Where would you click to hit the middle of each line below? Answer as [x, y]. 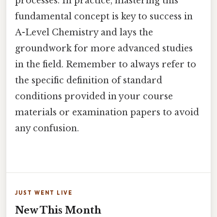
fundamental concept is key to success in [104, 16]
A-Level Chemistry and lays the [84, 32]
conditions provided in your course [94, 96]
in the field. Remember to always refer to [106, 64]
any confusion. [47, 128]
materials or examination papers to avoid [107, 112]
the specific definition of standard [89, 80]
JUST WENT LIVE [44, 193]
